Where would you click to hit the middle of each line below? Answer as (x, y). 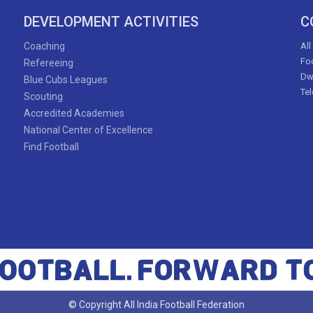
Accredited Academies (74, 113)
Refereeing (48, 63)
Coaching (44, 46)
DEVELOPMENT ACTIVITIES (111, 22)
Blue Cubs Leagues (65, 80)
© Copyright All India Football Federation (156, 305)
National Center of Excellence (88, 130)
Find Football (51, 147)
